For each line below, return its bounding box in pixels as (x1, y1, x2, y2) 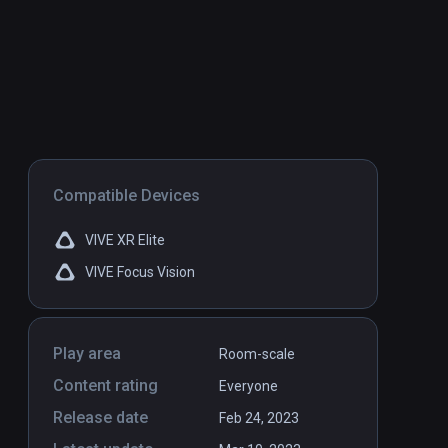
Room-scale (219, 346, 295, 363)
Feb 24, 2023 (219, 410, 299, 427)
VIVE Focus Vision (85, 264, 195, 281)
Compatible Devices (53, 186, 200, 206)
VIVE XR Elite (85, 232, 165, 249)
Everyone (219, 378, 278, 395)
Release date (53, 408, 148, 428)
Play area (53, 344, 121, 364)
